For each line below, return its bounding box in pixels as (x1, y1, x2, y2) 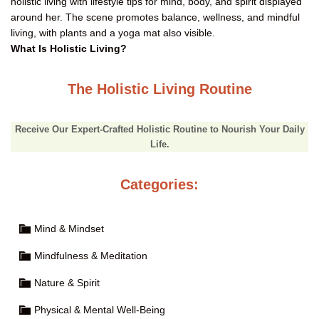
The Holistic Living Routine (67, 80, 252, 97)
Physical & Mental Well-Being (34, 303, 165, 315)
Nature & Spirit (34, 276, 100, 288)
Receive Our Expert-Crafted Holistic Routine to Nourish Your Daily (14, 123, 305, 135)
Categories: (120, 176, 199, 192)
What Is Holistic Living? (11, 42, 127, 54)
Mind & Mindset (34, 222, 104, 234)
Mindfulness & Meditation (34, 249, 147, 261)
